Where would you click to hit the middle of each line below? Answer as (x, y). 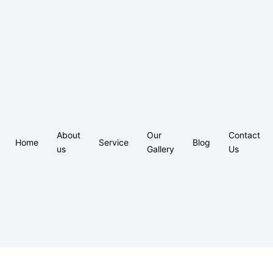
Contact (244, 135)
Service (113, 142)
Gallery (160, 149)
